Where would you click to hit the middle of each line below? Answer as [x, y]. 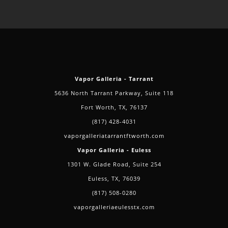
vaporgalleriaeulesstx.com [114, 207]
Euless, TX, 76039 [114, 179]
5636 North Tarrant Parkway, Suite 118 [114, 93]
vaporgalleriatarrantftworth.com [114, 136]
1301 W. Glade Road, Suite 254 [114, 164]
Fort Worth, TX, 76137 [114, 107]
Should [76, 17]
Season [77, 74]
